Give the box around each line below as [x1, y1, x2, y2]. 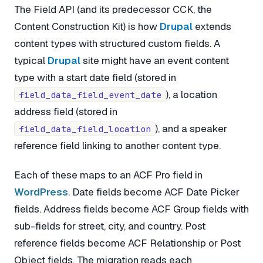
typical [14, 54, 48, 68]
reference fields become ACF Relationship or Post [14, 236, 241, 249]
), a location [166, 88, 217, 102]
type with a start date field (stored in [14, 71, 176, 85]
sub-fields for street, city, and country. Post [14, 219, 205, 232]
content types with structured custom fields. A [14, 37, 220, 50]
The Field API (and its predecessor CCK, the [14, 3, 212, 16]
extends [193, 20, 231, 33]
